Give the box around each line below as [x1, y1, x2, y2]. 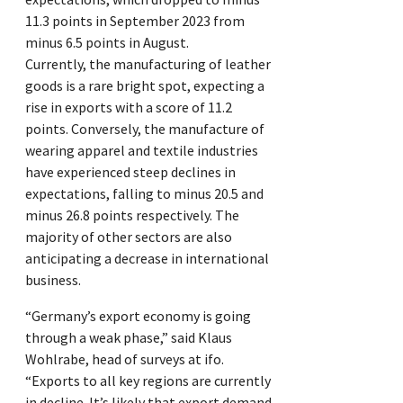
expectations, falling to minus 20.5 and [25, 184, 264, 202]
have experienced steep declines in [25, 162, 236, 181]
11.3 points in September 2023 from [25, 11, 245, 30]
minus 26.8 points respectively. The [25, 205, 239, 224]
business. [25, 270, 81, 289]
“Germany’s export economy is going [25, 306, 251, 325]
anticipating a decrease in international [25, 248, 269, 267]
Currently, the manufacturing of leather [25, 54, 271, 73]
